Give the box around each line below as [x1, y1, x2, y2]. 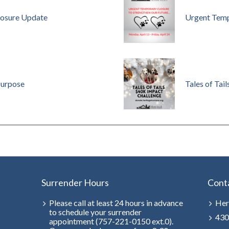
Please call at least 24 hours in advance [49, 198, 183, 208]
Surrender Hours [41, 177, 109, 189]
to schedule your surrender [49, 207, 142, 217]
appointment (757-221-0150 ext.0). [49, 216, 173, 226]
